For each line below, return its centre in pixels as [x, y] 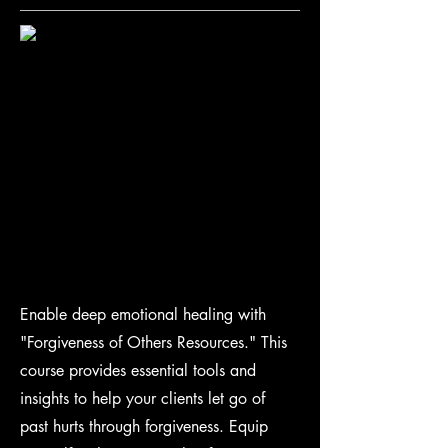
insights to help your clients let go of [142, 398]
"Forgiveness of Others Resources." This [153, 342]
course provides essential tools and [138, 370]
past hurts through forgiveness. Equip [144, 426]
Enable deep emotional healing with [143, 314]
